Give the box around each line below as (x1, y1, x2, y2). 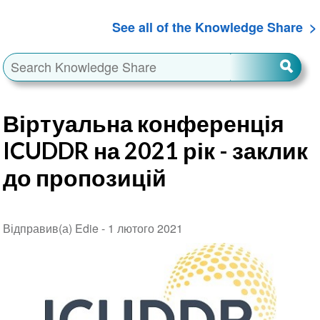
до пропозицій (2, 163, 166, 191)
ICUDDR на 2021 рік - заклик (2, 136, 308, 164)
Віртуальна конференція (2, 109, 284, 137)
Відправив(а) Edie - (2, 219, 108, 236)
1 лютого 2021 (107, 219, 183, 236)
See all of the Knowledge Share (112, 17, 304, 36)
